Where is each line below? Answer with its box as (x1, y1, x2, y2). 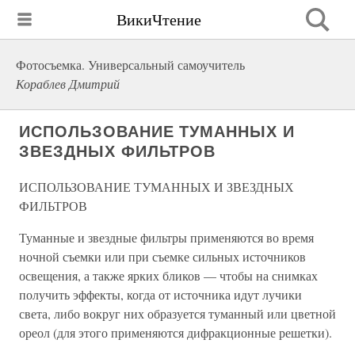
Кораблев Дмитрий (16, 75, 120, 92)
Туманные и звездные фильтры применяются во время (19, 229, 314, 246)
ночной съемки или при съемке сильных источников (19, 248, 306, 265)
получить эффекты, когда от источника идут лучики (19, 286, 302, 303)
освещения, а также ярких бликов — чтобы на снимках (19, 267, 318, 284)
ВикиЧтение (116, 8, 201, 30)
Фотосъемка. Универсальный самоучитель (16, 56, 245, 73)
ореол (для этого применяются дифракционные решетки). (19, 324, 332, 341)
